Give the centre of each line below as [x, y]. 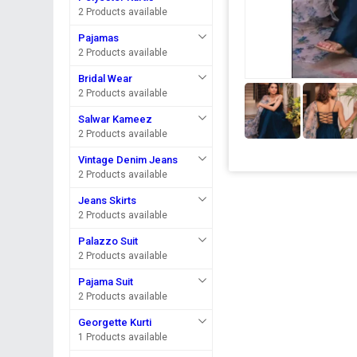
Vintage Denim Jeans [128, 160]
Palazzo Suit [108, 241]
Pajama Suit [106, 282]
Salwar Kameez [116, 119]
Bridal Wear [106, 78]
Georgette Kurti [115, 322]
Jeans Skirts [108, 200]
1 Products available [123, 337]
